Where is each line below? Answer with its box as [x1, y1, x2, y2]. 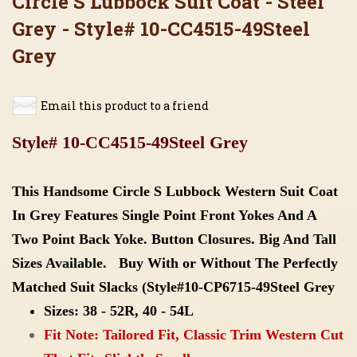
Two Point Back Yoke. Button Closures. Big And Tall [12, 230, 336, 247]
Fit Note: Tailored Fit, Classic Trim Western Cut [44, 326, 343, 343]
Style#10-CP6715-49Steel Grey [147, 278, 335, 295]
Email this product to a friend [41, 97, 209, 113]
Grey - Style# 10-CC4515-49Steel [12, 15, 310, 41]
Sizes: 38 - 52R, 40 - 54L [44, 302, 194, 319]
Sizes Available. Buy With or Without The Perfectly [12, 254, 338, 271]
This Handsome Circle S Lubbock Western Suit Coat [12, 182, 338, 199]
